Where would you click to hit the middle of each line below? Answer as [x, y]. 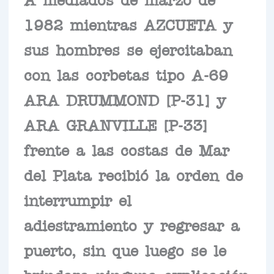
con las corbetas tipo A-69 [126, 74]
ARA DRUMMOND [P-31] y [125, 99]
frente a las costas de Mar [126, 150]
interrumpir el [77, 200]
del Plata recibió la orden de [133, 175]
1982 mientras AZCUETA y [128, 24]
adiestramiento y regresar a [131, 225]
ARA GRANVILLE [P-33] [115, 124]
